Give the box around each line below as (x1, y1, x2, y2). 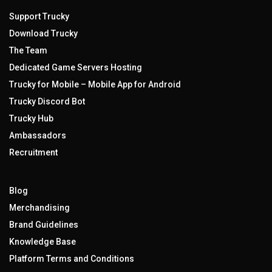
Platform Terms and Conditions (9, 254, 134, 263)
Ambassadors (9, 131, 66, 140)
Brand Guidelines (9, 220, 78, 229)
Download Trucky (9, 29, 78, 38)
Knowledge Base (9, 237, 76, 246)
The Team (9, 46, 47, 55)
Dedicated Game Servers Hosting (9, 63, 142, 72)
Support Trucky (9, 12, 69, 21)
